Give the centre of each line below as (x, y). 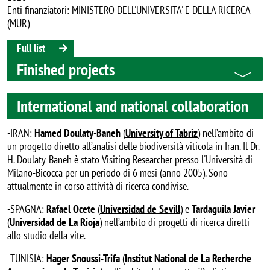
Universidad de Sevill (140, 209)
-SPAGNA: (27, 209)
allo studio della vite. (46, 235)
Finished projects (66, 69)
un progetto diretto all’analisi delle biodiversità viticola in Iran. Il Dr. (133, 146)
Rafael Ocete (72, 209)
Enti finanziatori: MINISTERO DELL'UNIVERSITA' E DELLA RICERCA (129, 10)
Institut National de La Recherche (188, 258)
